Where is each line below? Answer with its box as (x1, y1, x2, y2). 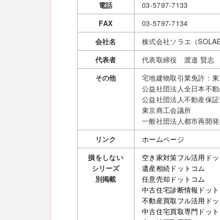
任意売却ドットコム (142, 174, 205, 184)
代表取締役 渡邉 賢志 (142, 55, 215, 65)
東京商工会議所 (142, 105, 192, 115)
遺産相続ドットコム (142, 163, 205, 173)
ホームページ (142, 134, 184, 144)
